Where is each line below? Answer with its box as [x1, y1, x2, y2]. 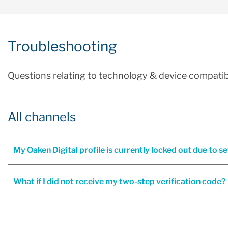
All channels [8, 109, 76, 124]
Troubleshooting [8, 38, 117, 55]
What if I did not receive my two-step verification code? [13, 177, 226, 186]
